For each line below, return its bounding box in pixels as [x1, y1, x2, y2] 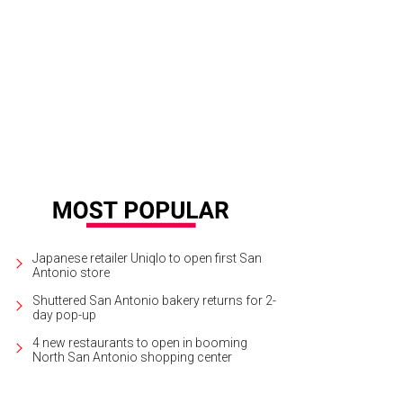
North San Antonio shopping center [32, 349, 232, 364]
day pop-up [32, 307, 96, 322]
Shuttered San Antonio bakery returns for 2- [32, 292, 276, 308]
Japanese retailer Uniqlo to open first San [32, 250, 262, 265]
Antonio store [32, 264, 110, 280]
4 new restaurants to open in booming [32, 335, 247, 350]
